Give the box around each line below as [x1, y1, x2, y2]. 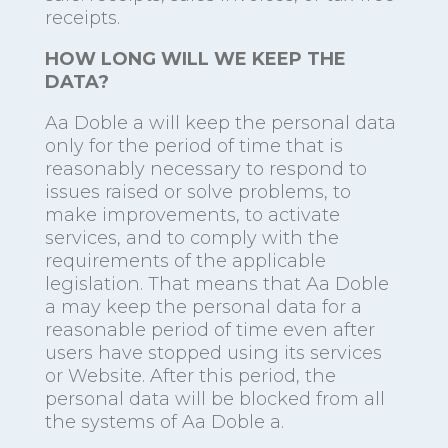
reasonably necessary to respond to [44, 158, 367, 181]
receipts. [44, 7, 120, 30]
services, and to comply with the [44, 227, 339, 250]
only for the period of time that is [44, 135, 343, 158]
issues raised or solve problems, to [44, 181, 351, 204]
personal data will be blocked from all [44, 388, 385, 411]
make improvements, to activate [44, 204, 340, 227]
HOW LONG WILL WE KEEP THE [44, 48, 346, 71]
